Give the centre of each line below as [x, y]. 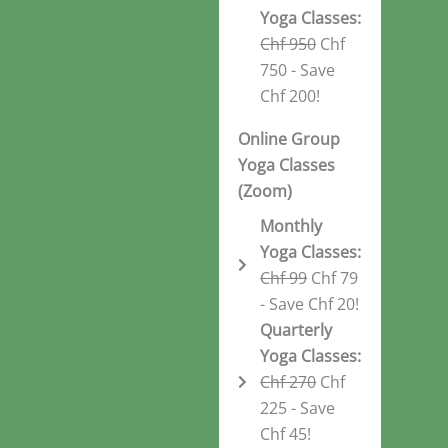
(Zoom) [264, 191]
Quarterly [296, 329]
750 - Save [298, 69]
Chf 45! [286, 433]
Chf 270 [288, 381]
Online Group [288, 139]
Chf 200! [290, 95]
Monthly [291, 225]
